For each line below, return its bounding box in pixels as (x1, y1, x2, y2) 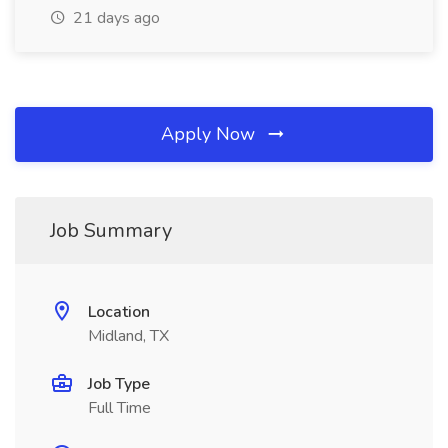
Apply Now (161, 122, 260, 146)
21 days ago (69, 7, 160, 29)
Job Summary (50, 217, 172, 244)
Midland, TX (88, 325, 169, 347)
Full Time (88, 397, 151, 419)
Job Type (88, 373, 150, 395)
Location (88, 301, 150, 323)
